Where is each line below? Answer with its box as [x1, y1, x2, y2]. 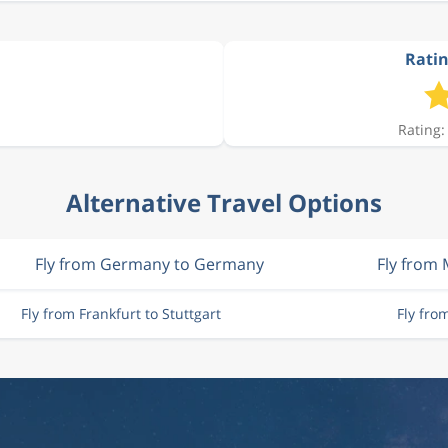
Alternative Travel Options [66, 186, 382, 219]
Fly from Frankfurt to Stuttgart [20, 304, 221, 323]
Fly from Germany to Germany [34, 253, 264, 275]
